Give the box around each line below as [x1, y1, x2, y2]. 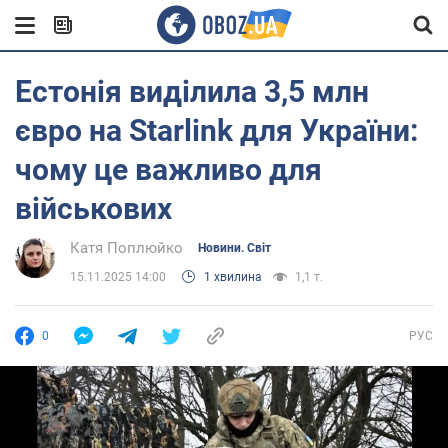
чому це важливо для [15, 152, 322, 187]
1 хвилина [204, 270, 262, 284]
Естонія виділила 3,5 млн [15, 74, 369, 109]
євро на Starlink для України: [15, 113, 418, 148]
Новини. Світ [198, 241, 271, 255]
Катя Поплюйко [70, 239, 183, 257]
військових [15, 191, 172, 226]
